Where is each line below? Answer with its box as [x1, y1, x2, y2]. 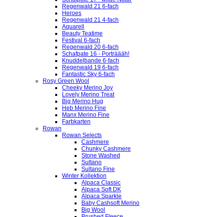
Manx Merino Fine [62, 111, 109, 118]
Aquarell [62, 23, 84, 30]
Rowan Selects [62, 132, 102, 139]
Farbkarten [62, 118, 91, 125]
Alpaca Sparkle [81, 193, 122, 200]
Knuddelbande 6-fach [62, 57, 119, 64]
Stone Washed [81, 152, 120, 159]
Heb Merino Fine [62, 105, 106, 111]
